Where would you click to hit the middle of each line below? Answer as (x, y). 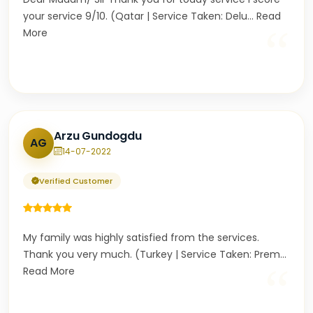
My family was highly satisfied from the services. (141, 238)
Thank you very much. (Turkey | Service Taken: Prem (152, 254)
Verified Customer (76, 181)
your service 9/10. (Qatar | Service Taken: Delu (135, 16)
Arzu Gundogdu (98, 136)
